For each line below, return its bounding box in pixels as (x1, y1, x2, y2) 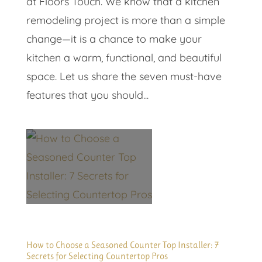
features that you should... (26, 88, 149, 102)
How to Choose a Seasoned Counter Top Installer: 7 (26, 239, 219, 251)
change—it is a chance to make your (26, 32, 202, 46)
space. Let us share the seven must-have (26, 70, 222, 84)
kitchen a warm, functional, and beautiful (26, 51, 222, 65)
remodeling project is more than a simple (26, 13, 225, 27)
